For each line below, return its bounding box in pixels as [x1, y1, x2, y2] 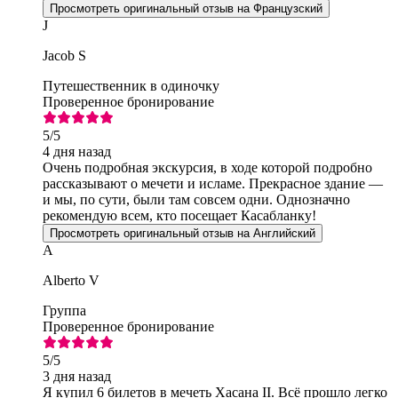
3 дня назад [43, 368, 111, 384]
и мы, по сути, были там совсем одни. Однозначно [43, 191, 350, 207]
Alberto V [43, 272, 99, 288]
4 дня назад [43, 143, 111, 159]
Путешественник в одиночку [43, 77, 219, 93]
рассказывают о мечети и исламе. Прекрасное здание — [43, 175, 383, 191]
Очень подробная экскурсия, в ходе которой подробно [43, 159, 372, 175]
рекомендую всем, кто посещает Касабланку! [43, 207, 316, 223]
